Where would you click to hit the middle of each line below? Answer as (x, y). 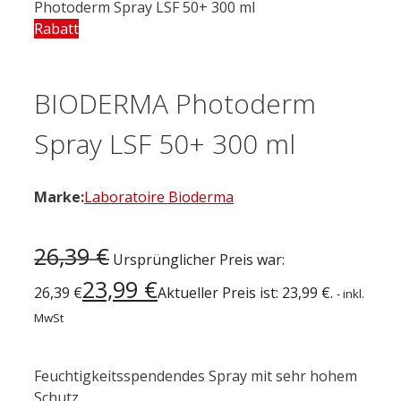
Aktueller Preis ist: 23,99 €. (245, 292)
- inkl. (350, 293)
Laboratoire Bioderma (159, 196)
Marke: (59, 196)
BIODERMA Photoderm (175, 103)
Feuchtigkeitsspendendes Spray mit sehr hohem (196, 375)
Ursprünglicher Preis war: (199, 259)
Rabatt (56, 29)
